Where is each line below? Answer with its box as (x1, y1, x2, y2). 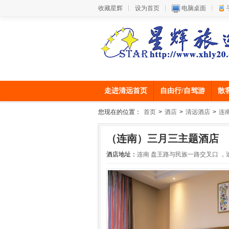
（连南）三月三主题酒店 (106, 133, 219, 144)
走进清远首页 (104, 87, 147, 95)
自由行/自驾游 (160, 87, 205, 95)
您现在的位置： (98, 108, 141, 116)
